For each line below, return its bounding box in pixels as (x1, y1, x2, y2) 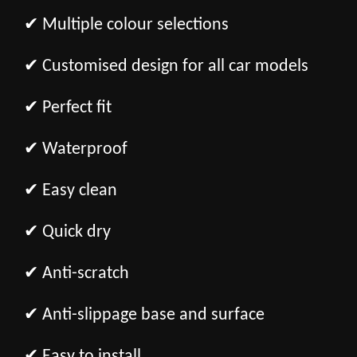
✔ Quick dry (24, 222, 111, 241)
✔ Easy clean (24, 181, 117, 200)
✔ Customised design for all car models (24, 57, 308, 76)
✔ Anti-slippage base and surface (24, 305, 265, 324)
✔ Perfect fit (24, 98, 112, 117)
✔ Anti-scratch (24, 264, 129, 283)
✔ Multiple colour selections (24, 15, 229, 34)
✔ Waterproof (24, 139, 127, 159)
